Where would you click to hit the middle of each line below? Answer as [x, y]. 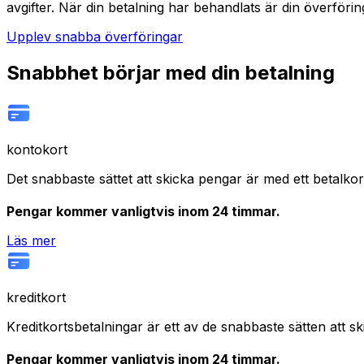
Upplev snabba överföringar [95, 37]
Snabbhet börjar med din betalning [171, 73]
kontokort [37, 149]
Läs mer [31, 240]
